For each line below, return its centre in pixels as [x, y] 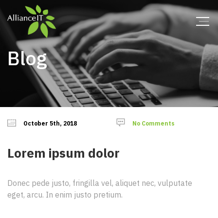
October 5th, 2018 [50, 123]
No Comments [154, 123]
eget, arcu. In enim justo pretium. [65, 195]
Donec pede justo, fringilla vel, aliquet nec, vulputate [100, 183]
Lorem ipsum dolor [64, 153]
